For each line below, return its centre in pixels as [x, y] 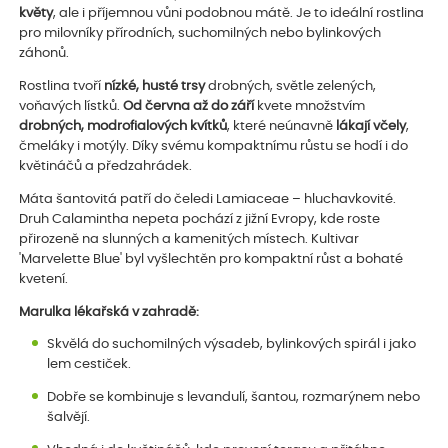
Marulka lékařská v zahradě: [109, 312]
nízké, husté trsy [155, 86]
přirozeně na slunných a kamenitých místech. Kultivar [189, 239]
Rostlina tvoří [62, 86]
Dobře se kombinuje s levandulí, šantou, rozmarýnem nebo [234, 398]
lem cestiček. [89, 365]
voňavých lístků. [71, 106]
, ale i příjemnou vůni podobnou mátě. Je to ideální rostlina [239, 14]
